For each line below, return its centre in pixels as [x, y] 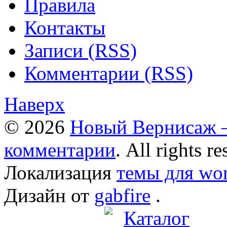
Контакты [65, 28]
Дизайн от [49, 196]
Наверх [34, 104]
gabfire [122, 196]
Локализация [60, 173]
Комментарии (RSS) [109, 73]
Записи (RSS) [81, 51]
